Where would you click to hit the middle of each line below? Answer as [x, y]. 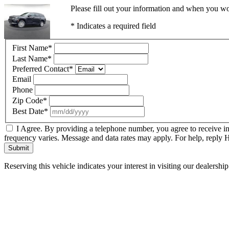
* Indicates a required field [113, 26]
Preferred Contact [41, 68]
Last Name [30, 58]
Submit [19, 148]
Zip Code [28, 100]
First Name [30, 48]
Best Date [28, 111]
